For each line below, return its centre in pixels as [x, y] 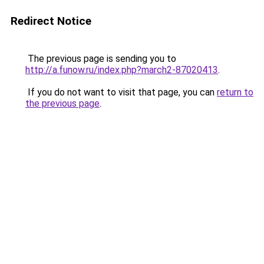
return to [235, 92]
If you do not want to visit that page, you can [121, 92]
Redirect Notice [51, 21]
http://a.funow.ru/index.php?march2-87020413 [122, 70]
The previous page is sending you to [101, 59]
